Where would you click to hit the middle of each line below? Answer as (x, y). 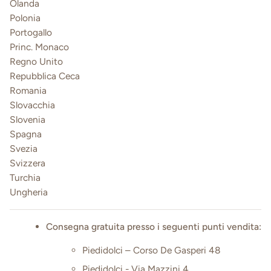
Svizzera (28, 163)
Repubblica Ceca (45, 76)
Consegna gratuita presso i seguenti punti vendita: (154, 226)
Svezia (24, 148)
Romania (28, 90)
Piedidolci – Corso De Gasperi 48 (152, 250)
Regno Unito (36, 61)
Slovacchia (32, 105)
